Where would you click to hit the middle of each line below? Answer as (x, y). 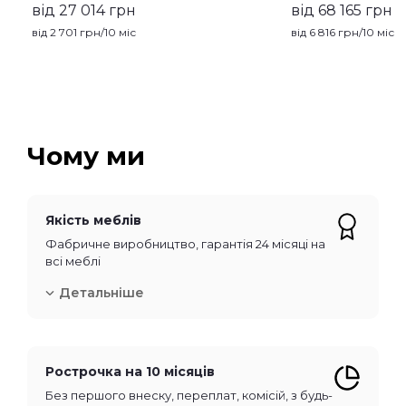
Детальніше (101, 292)
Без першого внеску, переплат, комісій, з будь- (189, 395)
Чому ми (86, 155)
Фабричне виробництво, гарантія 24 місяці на (185, 243)
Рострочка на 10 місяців (130, 371)
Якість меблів (93, 220)
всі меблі (73, 261)
